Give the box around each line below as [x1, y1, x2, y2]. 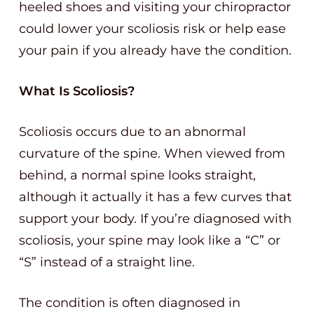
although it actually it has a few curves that [19, 189, 292, 205]
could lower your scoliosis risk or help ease [19, 21, 286, 36]
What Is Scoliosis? [19, 83, 135, 99]
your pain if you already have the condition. [19, 43, 292, 58]
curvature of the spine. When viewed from [19, 146, 285, 161]
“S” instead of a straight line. [19, 254, 195, 270]
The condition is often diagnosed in [19, 295, 240, 310]
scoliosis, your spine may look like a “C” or [19, 233, 280, 248]
